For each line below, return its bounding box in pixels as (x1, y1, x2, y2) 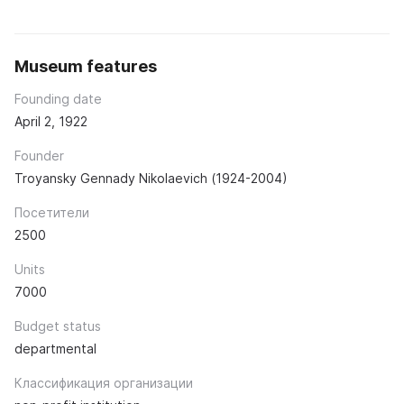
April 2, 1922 (14, 114, 87, 130)
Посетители (14, 205, 89, 221)
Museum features (14, 57, 157, 77)
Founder (14, 148, 64, 164)
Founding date (14, 91, 102, 107)
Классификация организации (14, 375, 193, 391)
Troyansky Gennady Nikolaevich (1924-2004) (14, 170, 288, 187)
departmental (14, 341, 96, 357)
